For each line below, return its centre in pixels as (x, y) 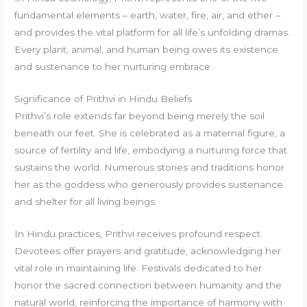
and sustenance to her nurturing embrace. (114, 67)
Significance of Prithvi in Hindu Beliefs (103, 99)
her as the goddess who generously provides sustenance (149, 185)
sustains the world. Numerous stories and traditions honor (150, 168)
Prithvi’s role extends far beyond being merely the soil (140, 116)
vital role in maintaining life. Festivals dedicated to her (138, 268)
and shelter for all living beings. (86, 202)
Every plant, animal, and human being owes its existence (147, 50)
